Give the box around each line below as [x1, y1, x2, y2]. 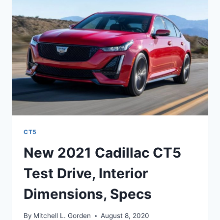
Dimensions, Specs [24, 185, 152, 202]
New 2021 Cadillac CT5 [24, 144, 181, 161]
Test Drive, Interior [24, 165, 148, 182]
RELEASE [65, 1, 97, 10]
